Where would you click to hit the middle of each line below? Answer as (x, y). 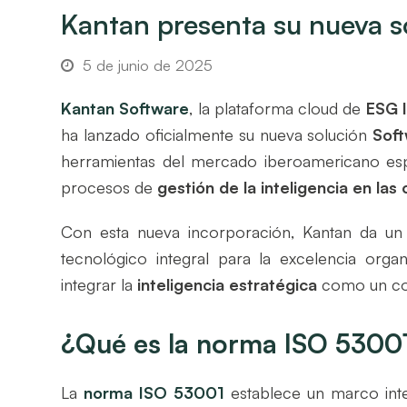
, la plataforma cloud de (278, 108)
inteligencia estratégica (228, 284)
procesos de (109, 187)
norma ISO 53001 (154, 392)
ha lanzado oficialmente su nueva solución (217, 134)
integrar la (99, 284)
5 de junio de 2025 (148, 65)
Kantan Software (125, 108)
